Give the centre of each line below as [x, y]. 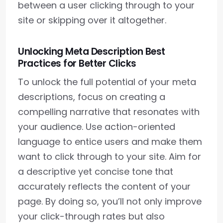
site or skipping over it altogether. [92, 20]
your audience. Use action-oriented [97, 127]
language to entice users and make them [110, 142]
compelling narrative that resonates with [109, 112]
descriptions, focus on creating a [92, 97]
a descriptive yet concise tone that [96, 172]
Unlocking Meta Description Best [92, 52]
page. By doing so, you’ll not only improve [110, 202]
